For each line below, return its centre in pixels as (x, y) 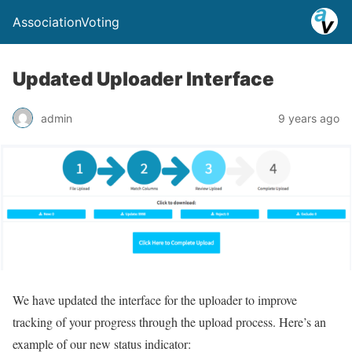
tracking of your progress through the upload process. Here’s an (169, 322)
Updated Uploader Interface (143, 79)
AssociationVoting (66, 22)
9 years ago (309, 118)
